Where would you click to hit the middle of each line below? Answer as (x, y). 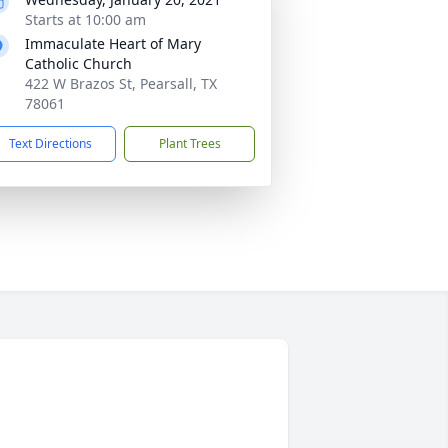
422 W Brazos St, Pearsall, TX (121, 83)
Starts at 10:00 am (85, 19)
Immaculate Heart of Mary (113, 43)
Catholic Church (78, 63)
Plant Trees (189, 143)
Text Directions (50, 143)
